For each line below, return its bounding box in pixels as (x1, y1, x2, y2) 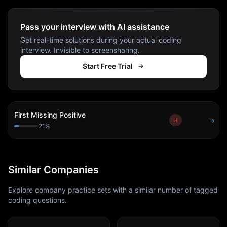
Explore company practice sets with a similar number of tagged (8, 185, 218, 194)
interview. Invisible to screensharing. (20, 46, 140, 54)
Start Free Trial (82, 62, 133, 70)
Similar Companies (8, 164, 99, 176)
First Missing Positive (14, 110, 86, 119)
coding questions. (8, 196, 67, 204)
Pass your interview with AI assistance (20, 22, 169, 32)
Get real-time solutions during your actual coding (20, 35, 181, 44)
